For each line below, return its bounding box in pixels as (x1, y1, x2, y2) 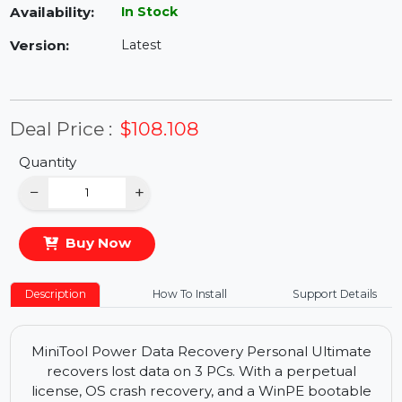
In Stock (127, 46, 188, 64)
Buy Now (68, 289, 138, 308)
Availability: (10, 46, 100, 65)
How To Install (160, 345, 239, 360)
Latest (127, 81, 170, 99)
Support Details (308, 345, 398, 360)
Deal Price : (10, 165, 118, 189)
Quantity (19, 204, 81, 223)
